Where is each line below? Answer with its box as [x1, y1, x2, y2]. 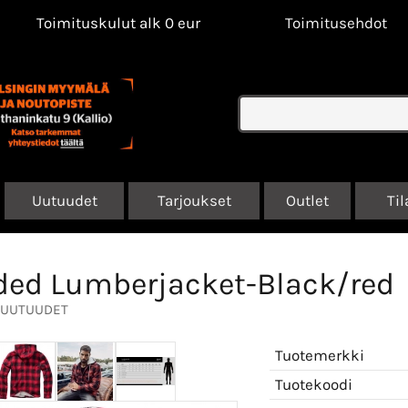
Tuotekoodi [275, 374, 352, 393]
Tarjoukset [157, 191, 231, 209]
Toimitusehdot [285, 14, 388, 32]
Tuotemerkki [275, 345, 364, 364]
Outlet [286, 191, 329, 209]
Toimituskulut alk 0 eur [36, 14, 200, 32]
